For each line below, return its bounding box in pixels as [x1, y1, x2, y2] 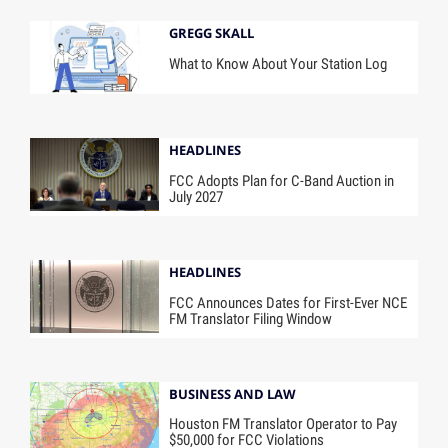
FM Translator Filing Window [169, 309, 333, 328]
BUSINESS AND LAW [169, 384, 297, 403]
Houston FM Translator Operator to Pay [169, 415, 398, 434]
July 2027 [169, 187, 224, 206]
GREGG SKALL [169, 24, 255, 43]
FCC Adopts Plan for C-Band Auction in [169, 171, 395, 190]
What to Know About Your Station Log [169, 54, 388, 73]
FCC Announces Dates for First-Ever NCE [169, 293, 408, 312]
